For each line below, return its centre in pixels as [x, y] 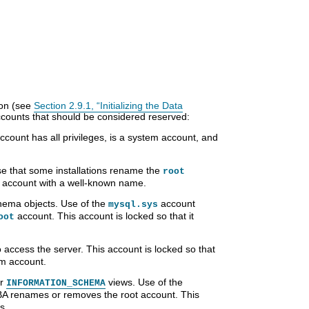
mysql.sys [133, 204]
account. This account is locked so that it [104, 216]
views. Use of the [144, 282]
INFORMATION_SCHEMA [56, 283]
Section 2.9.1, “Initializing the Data [108, 105]
